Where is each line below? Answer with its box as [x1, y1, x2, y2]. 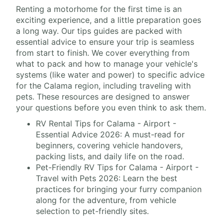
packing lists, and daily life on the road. [36, 151, 184, 162]
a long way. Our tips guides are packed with [16, 26, 182, 36]
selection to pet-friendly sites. [36, 206, 149, 217]
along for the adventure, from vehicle [36, 195, 176, 206]
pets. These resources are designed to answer [16, 92, 190, 102]
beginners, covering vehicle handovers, [36, 140, 183, 151]
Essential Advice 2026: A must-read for [36, 129, 185, 140]
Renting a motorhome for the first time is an [16, 4, 182, 14]
